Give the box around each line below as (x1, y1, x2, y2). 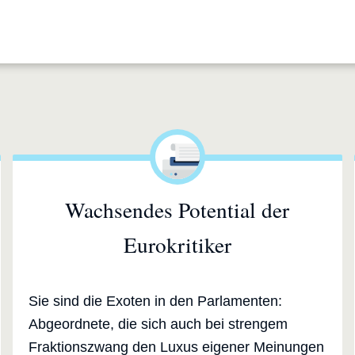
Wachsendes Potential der (65, 195, 290, 225)
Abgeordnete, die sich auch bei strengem (28, 316, 288, 333)
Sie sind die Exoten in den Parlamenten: (28, 293, 282, 310)
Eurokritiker (123, 230, 231, 260)
